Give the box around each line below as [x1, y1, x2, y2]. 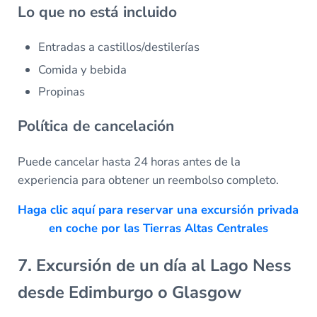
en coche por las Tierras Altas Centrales [48, 220, 268, 237]
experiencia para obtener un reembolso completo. [17, 172, 279, 189]
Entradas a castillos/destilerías [38, 39, 200, 56]
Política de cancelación [17, 115, 174, 136]
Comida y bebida [38, 61, 127, 78]
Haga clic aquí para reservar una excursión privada [18, 202, 299, 219]
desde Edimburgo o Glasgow [17, 280, 241, 304]
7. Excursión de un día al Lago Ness [17, 253, 292, 277]
